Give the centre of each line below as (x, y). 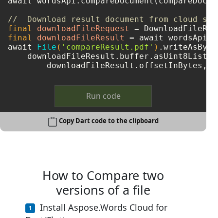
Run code (103, 96)
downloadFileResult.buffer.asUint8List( (110, 56)
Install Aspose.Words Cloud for (104, 207)
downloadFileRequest (83, 28)
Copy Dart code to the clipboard (109, 121)
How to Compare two (103, 175)
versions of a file (103, 190)
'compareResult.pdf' (108, 47)
